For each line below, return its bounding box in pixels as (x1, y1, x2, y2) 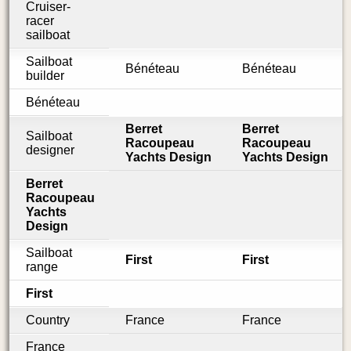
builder (25, 69, 64, 83)
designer (25, 143, 74, 157)
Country (25, 313, 70, 327)
